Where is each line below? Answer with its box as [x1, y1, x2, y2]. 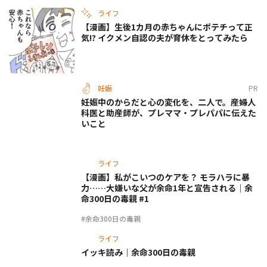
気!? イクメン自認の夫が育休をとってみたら [81, 31, 248, 44]
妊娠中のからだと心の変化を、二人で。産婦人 [81, 95, 256, 108]
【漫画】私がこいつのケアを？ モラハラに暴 [81, 170, 250, 183]
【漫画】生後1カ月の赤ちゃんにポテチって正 [81, 20, 253, 33]
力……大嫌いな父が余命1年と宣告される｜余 [81, 181, 253, 194]
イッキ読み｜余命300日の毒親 [81, 246, 195, 258]
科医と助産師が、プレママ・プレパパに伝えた [81, 106, 256, 119]
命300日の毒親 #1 [81, 192, 149, 204]
